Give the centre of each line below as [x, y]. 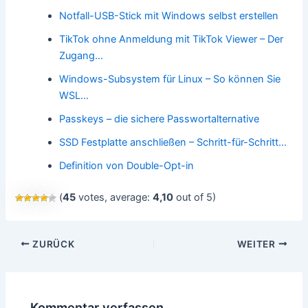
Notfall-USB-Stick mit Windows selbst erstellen [169, 16]
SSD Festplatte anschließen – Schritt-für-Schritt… [173, 143]
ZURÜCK [52, 244]
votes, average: [114, 197]
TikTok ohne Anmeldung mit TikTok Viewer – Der [172, 40]
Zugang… [81, 56]
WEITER [257, 244]
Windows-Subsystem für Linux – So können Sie [170, 79]
